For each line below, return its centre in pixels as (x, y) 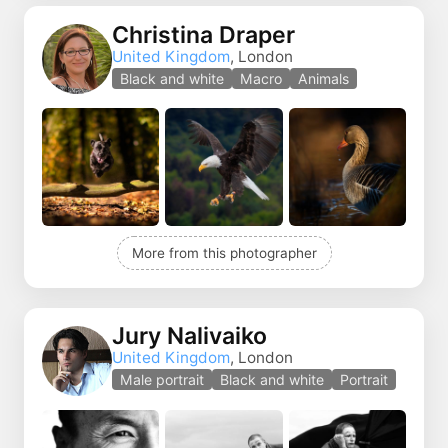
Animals (323, 78)
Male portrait (162, 380)
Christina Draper (203, 34)
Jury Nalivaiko (189, 336)
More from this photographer (224, 252)
